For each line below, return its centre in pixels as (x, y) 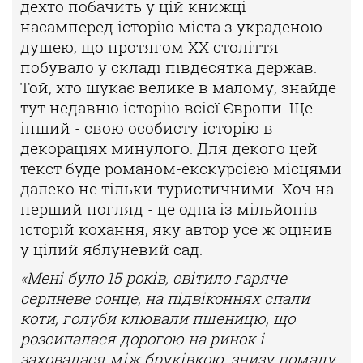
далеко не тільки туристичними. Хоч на (177, 189)
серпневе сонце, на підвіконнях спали (165, 298)
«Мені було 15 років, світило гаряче (154, 278)
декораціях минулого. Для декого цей (169, 148)
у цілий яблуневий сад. (111, 250)
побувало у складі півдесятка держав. (169, 67)
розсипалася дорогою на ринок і (142, 339)
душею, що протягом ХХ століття (149, 47)
